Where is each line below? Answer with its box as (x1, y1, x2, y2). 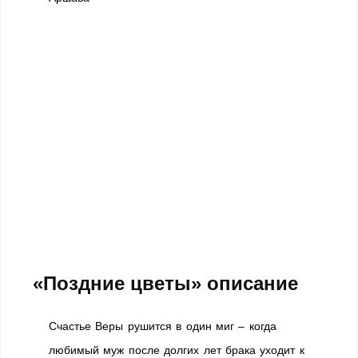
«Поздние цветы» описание (33, 272, 298, 294)
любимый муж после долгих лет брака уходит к (49, 343, 304, 356)
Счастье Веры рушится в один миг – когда (49, 319, 276, 332)
